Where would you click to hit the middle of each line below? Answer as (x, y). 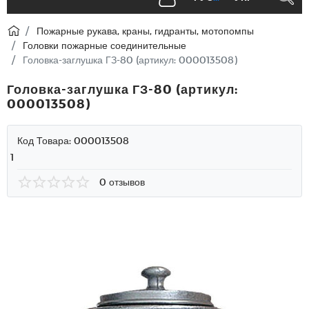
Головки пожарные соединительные (104, 45)
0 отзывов (122, 182)
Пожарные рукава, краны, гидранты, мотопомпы (145, 31)
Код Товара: (46, 140)
